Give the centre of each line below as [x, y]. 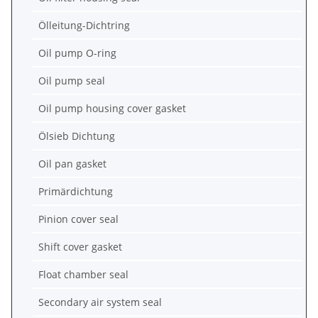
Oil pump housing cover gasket [112, 108]
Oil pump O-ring [77, 53]
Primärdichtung [76, 191]
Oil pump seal [72, 80]
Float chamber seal [83, 274]
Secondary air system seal [100, 302]
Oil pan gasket [72, 163]
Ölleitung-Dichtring [84, 25]
